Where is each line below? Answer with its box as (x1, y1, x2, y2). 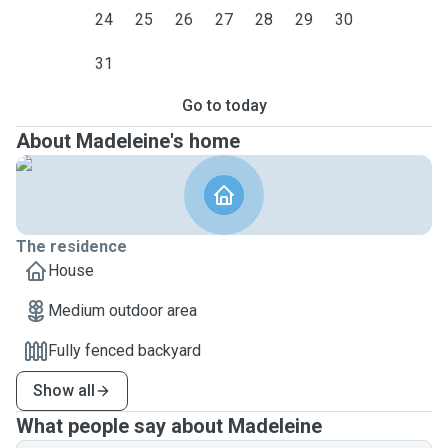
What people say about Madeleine (16, 414, 322, 438)
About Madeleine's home (16, 129, 240, 153)
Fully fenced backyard (48, 341, 201, 360)
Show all (33, 381, 95, 400)
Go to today (181, 96, 267, 115)
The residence (16, 237, 127, 256)
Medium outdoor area (48, 301, 197, 320)
